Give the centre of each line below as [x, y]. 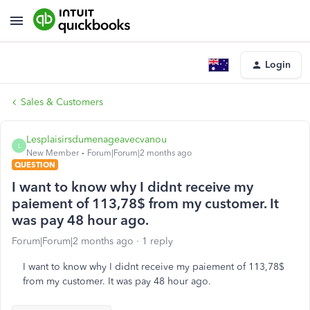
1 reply [157, 241]
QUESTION [35, 165]
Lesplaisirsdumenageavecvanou [97, 139]
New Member [53, 153]
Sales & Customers [62, 102]
